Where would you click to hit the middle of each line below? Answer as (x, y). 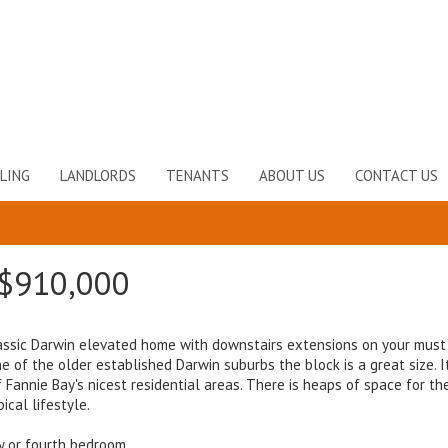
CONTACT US (396, 175)
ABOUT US (292, 175)
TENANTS (197, 175)
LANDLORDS (98, 175)
